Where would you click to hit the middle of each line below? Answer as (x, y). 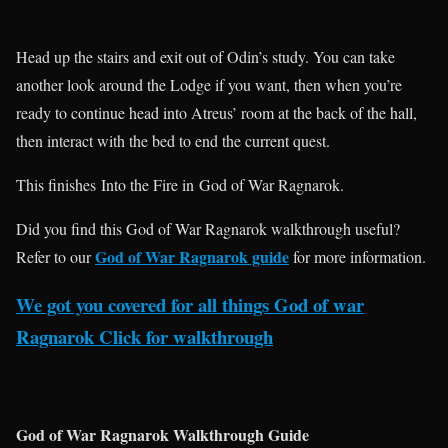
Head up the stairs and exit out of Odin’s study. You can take (205, 56)
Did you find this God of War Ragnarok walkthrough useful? (208, 228)
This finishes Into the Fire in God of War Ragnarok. (180, 184)
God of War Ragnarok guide (192, 256)
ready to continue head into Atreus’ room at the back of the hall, (216, 112)
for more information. (357, 256)
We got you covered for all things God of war (190, 305)
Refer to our (55, 256)
